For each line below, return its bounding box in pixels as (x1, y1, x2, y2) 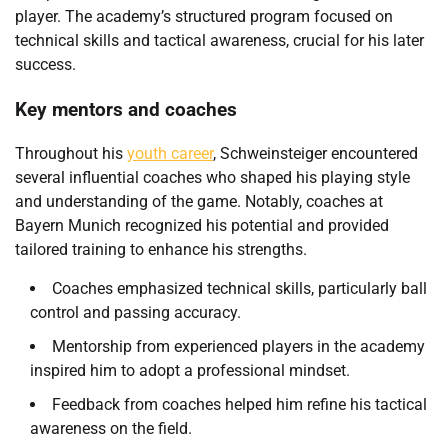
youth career (127, 144, 213, 164)
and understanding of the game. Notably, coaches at (15, 192, 383, 212)
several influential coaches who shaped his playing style (15, 168, 410, 188)
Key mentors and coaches (15, 98, 237, 121)
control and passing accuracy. (30, 303, 241, 323)
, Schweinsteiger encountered (213, 144, 418, 164)
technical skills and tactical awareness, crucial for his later (15, 30, 424, 50)
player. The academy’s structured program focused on (15, 6, 393, 26)
